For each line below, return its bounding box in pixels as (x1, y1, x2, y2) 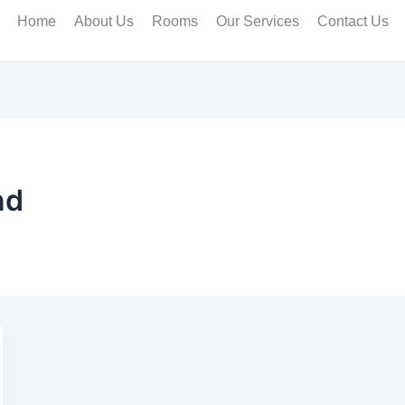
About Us (73, 13, 134, 29)
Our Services (215, 13, 299, 29)
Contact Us (316, 13, 389, 29)
